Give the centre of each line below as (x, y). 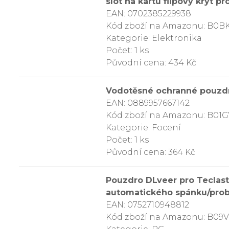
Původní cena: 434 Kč (151, 63)
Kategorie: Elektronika (154, 38)
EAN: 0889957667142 (148, 103)
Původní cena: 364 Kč (151, 152)
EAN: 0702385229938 (148, 14)
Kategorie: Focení (143, 128)
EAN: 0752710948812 (147, 205)
